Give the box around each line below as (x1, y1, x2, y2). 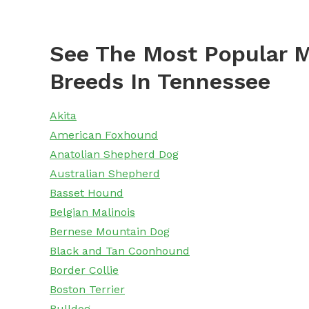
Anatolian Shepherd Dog (50, 148, 179, 161)
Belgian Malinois (50, 206, 135, 219)
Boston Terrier (50, 283, 125, 297)
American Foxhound (50, 128, 158, 142)
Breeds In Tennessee (50, 68, 270, 95)
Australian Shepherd (50, 167, 160, 181)
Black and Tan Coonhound (50, 244, 190, 258)
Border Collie (50, 263, 119, 277)
